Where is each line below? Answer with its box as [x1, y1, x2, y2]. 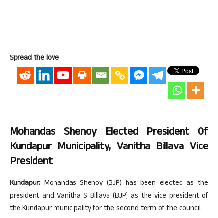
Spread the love [10, 53, 59, 65]
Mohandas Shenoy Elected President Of [10, 124, 208, 142]
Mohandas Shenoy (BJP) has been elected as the [40, 178, 208, 190]
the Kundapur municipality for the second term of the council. [10, 203, 202, 216]
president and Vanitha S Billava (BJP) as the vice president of [10, 190, 208, 203]
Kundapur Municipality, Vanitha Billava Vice [10, 139, 208, 157]
